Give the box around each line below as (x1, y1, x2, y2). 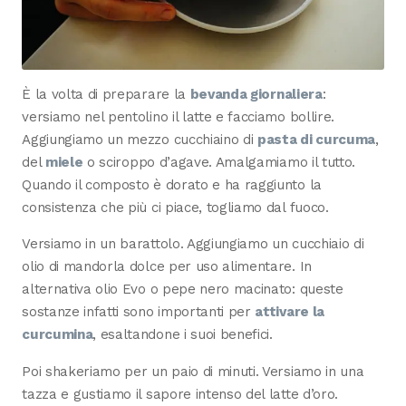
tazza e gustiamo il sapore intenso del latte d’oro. (22, 385, 339, 402)
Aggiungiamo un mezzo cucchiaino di (22, 131, 258, 149)
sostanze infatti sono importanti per (22, 304, 256, 321)
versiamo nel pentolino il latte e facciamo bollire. (22, 109, 335, 126)
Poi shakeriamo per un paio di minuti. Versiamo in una (22, 362, 364, 380)
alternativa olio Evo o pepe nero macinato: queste (22, 281, 343, 298)
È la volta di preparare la (22, 86, 190, 103)
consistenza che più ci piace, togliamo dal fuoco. (22, 199, 329, 217)
